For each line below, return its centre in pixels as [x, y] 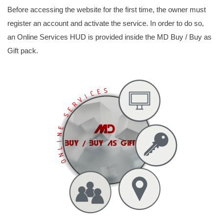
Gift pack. [23, 51]
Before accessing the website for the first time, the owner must [107, 10]
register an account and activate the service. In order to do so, [106, 23]
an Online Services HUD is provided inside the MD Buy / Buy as [109, 37]
